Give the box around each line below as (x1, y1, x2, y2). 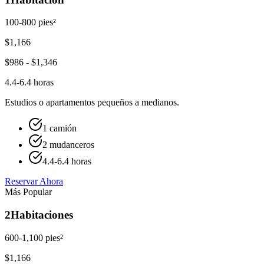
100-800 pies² (5, 17, 56, 28)
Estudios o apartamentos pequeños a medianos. (5, 97, 179, 108)
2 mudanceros (42, 140, 94, 150)
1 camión (42, 123, 77, 134)
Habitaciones (11, 209, 73, 222)
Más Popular (5, 187, 52, 197)
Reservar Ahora (5, 176, 63, 187)
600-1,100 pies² (5, 232, 63, 243)
